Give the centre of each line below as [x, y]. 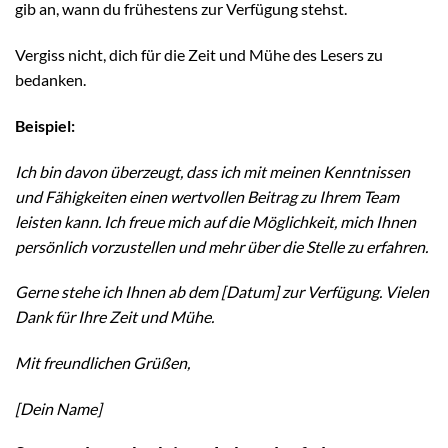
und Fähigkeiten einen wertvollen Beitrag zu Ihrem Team [207, 196]
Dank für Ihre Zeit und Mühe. [114, 317]
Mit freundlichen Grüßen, [102, 363]
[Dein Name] [58, 408]
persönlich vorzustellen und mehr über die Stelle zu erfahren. [221, 246]
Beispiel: [45, 125]
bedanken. [50, 79]
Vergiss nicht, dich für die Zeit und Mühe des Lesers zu [199, 54]
